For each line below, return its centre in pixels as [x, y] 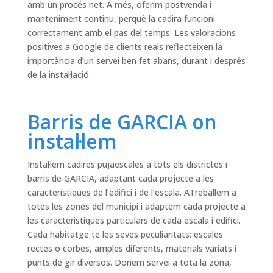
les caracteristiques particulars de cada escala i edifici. [134, 221]
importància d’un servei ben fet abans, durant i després [136, 61]
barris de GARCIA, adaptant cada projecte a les [120, 179]
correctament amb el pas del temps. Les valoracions [131, 33]
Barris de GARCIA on [122, 122]
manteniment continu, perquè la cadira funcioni [121, 19]
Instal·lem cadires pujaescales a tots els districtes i [127, 165]
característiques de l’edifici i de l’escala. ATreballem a [132, 193]
